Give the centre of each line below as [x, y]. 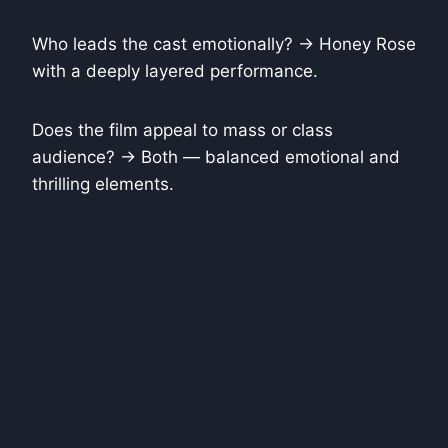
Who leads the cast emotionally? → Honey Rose [224, 44]
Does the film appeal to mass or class [182, 130]
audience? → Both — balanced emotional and [216, 157]
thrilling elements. [103, 184]
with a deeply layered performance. [175, 71]
